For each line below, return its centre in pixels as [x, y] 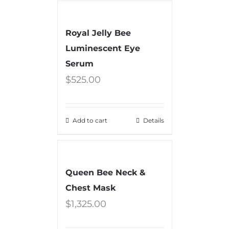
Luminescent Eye [102, 48]
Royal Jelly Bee [98, 33]
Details [153, 120]
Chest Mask [90, 188]
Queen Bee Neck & [105, 172]
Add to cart [90, 120]
